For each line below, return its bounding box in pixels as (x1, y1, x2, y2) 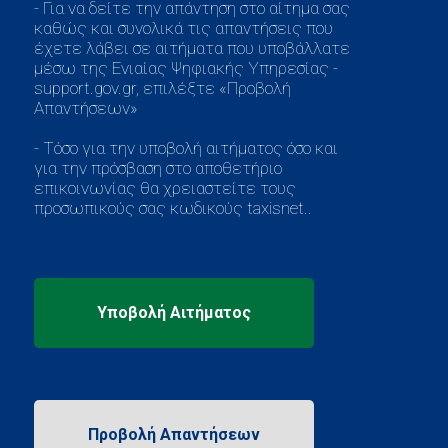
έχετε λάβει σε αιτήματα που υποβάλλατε (34, 37, 351, 58)
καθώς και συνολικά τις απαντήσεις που (34, 17, 334, 38)
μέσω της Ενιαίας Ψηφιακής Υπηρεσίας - (34, 57, 339, 78)
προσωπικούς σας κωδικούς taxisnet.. (34, 197, 313, 218)
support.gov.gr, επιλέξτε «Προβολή (34, 77, 292, 98)
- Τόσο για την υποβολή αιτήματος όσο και (34, 137, 339, 158)
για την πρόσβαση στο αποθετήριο (34, 157, 283, 178)
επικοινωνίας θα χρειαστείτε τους (34, 177, 297, 198)
